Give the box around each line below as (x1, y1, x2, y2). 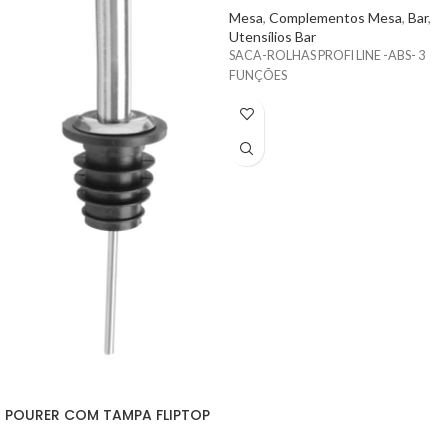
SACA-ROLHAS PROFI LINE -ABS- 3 (229, 48, 425, 64)
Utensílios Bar (229, 28, 316, 46)
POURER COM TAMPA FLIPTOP (5, 404, 210, 425)
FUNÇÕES (229, 68, 287, 84)
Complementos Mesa (269, 9, 402, 27)
